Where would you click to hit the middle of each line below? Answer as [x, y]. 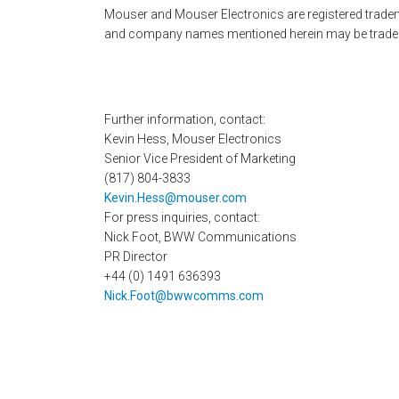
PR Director [136, 256]
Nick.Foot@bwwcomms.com [184, 295]
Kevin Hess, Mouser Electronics [193, 138]
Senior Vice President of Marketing [200, 158]
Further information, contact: [185, 119]
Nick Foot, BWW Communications [200, 236]
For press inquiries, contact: [182, 217]
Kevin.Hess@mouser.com [175, 197]
